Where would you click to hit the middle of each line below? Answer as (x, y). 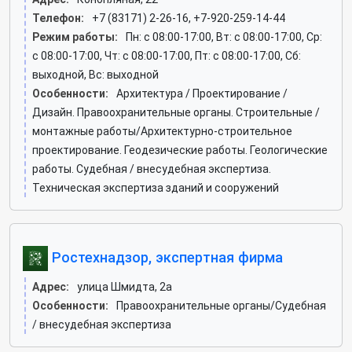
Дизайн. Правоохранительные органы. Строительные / (176, 112)
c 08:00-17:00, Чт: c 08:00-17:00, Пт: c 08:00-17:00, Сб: (167, 56)
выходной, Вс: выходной (95, 75)
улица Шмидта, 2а (125, 287)
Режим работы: (75, 37)
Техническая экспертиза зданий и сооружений (156, 188)
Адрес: (51, 287)
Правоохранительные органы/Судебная (221, 306)
